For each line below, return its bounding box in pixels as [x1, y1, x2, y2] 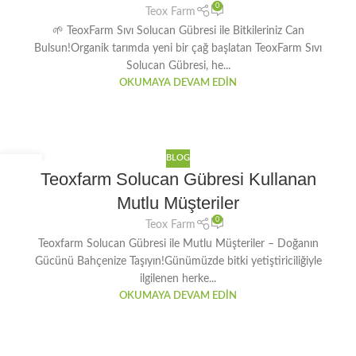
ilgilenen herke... [140, 273, 216, 285]
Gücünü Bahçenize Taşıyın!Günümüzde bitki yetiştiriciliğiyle [34, 256, 322, 268]
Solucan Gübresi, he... [126, 60, 230, 72]
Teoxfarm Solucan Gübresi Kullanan [40, 168, 316, 189]
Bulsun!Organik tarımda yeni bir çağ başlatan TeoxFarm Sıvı [34, 42, 322, 54]
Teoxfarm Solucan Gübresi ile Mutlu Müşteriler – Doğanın [37, 238, 319, 250]
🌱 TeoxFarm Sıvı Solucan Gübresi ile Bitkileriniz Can [52, 25, 304, 37]
